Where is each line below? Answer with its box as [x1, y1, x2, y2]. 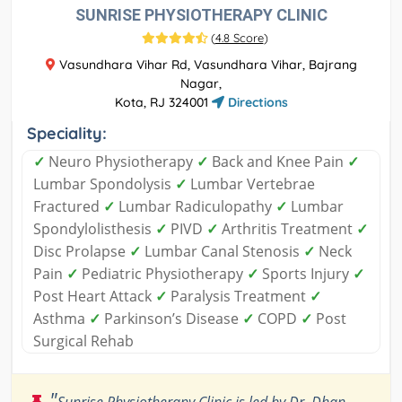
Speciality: [27, 122, 107, 144]
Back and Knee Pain [208, 151, 347, 171]
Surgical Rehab [33, 330, 134, 351]
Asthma [33, 308, 89, 328]
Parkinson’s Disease [100, 308, 242, 328]
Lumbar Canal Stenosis [141, 240, 303, 261]
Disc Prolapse [33, 240, 129, 261]
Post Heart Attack [33, 285, 155, 306]
